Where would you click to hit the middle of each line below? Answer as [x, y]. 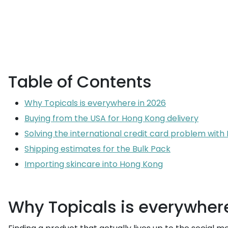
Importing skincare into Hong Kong [94, 164]
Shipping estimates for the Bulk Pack [97, 149]
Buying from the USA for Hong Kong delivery [111, 118]
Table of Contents [80, 82]
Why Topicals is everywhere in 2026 [95, 103]
